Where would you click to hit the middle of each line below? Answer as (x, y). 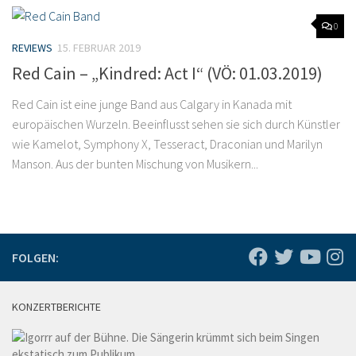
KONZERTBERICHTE (56, 307)
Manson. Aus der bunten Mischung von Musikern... (135, 164)
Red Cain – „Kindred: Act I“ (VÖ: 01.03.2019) (167, 74)
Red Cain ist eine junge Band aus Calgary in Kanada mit (152, 104)
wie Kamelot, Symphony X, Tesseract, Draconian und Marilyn (167, 144)
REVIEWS (32, 48)
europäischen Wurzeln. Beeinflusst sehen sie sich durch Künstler (176, 124)
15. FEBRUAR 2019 (99, 48)
